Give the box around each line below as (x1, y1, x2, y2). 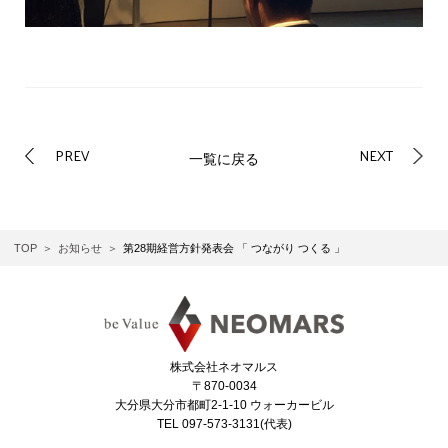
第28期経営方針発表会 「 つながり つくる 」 (122, 242, 345, 255)
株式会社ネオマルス (170, 360, 278, 375)
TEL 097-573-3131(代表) (156, 417, 292, 432)
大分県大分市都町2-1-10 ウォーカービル (114, 398, 334, 413)
